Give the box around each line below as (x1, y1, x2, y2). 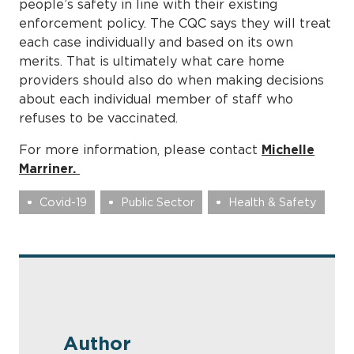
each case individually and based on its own (19, 34, 293, 49)
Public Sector (121, 196, 195, 209)
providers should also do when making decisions (19, 72, 324, 87)
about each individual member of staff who (19, 91, 293, 106)
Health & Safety (228, 196, 318, 209)
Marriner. (19, 160, 80, 175)
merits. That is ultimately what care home (19, 53, 284, 68)
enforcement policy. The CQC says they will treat (19, 15, 331, 30)
